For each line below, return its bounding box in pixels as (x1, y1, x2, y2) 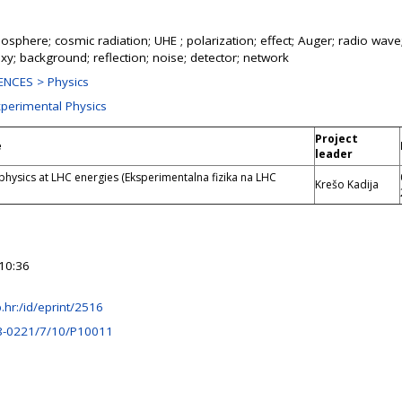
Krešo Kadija (315, 177, 379, 192)
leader (315, 146, 353, 162)
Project (315, 131, 358, 146)
